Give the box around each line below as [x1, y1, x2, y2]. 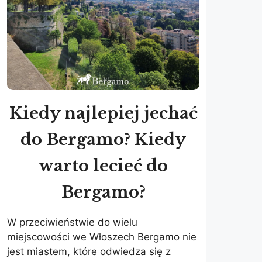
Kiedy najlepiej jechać [9, 104, 198, 123]
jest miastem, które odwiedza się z [7, 246, 171, 258]
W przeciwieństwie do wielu [7, 216, 137, 229]
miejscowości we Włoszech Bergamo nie [7, 231, 196, 243]
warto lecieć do [39, 156, 168, 176]
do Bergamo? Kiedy [20, 130, 187, 150]
